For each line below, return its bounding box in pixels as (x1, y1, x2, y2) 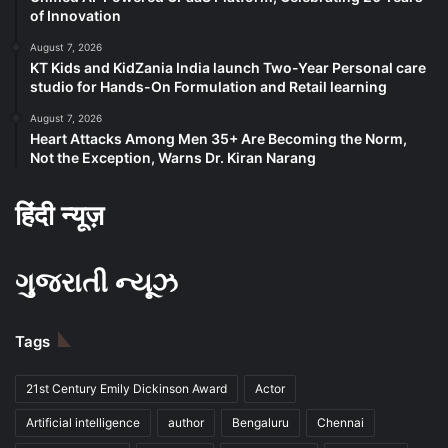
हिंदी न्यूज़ (15, 199, 104, 233)
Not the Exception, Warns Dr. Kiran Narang (30, 149, 316, 167)
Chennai (317, 415, 364, 431)
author (168, 415, 204, 431)
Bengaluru (232, 415, 289, 431)
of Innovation (30, 7, 121, 25)
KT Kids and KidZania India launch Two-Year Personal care (30, 59, 426, 77)
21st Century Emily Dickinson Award (26, 381, 227, 397)
